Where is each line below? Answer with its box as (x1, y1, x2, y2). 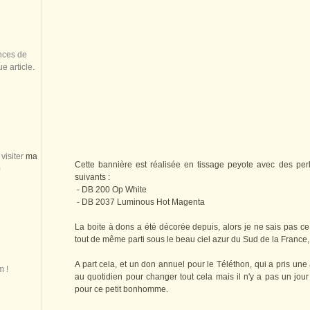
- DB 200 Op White (75, 185, 147, 195)
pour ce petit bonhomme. (75, 284, 168, 295)
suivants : (75, 172, 110, 183)
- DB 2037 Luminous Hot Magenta (75, 197, 205, 208)
